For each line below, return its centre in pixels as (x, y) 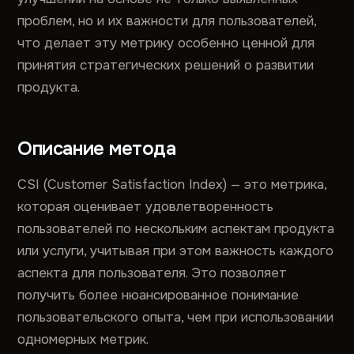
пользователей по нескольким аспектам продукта (176, 229)
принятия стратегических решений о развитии (166, 65)
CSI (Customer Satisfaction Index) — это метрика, (172, 185)
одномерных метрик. (83, 339)
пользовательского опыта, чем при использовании (176, 317)
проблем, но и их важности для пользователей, (167, 21)
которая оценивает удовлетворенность (146, 207)
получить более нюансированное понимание (158, 295)
